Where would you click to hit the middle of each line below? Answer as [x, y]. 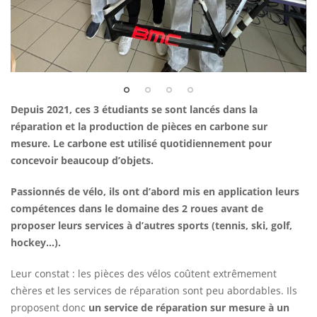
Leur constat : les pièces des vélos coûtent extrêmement [144, 273]
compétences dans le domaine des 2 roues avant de [137, 208]
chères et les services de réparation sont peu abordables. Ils [154, 290]
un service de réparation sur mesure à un [189, 307]
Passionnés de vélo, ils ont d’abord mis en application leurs [155, 191]
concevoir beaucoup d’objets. [82, 160]
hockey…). [36, 242]
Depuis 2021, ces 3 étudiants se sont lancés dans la [134, 109]
